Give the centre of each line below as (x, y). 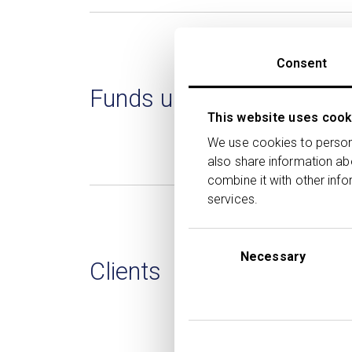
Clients (125, 271)
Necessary (273, 257)
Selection (214, 256)
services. (233, 199)
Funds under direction (202, 99)
